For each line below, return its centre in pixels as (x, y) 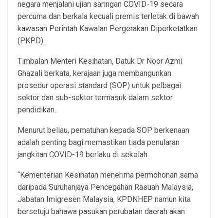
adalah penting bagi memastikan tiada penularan (99, 142)
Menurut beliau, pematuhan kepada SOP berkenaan (103, 130)
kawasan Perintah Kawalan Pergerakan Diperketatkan (108, 28)
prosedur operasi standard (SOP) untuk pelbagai (99, 85)
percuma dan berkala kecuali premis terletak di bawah (108, 16)
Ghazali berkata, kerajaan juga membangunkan (94, 73)
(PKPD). (31, 41)
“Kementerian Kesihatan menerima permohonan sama (108, 175)
